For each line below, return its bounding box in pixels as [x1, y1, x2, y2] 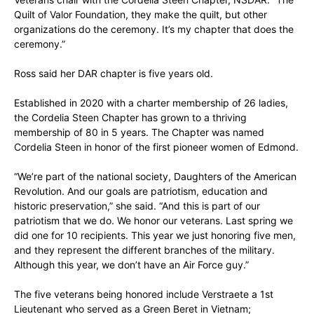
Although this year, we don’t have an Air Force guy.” [14, 258, 249, 271]
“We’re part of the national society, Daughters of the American [14, 170, 296, 182]
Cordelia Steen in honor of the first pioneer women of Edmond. [14, 140, 299, 153]
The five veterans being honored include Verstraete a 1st [14, 287, 273, 300]
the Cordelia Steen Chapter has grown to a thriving [14, 111, 247, 123]
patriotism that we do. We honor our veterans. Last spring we [14, 214, 293, 226]
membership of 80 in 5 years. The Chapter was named [14, 125, 264, 138]
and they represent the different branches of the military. [14, 243, 275, 256]
